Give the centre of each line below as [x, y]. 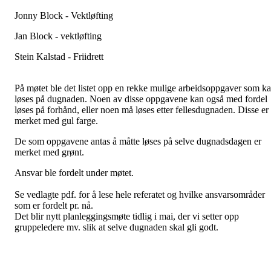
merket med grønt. [51, 152]
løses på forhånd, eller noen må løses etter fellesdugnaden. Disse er [142, 109]
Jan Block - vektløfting [58, 36]
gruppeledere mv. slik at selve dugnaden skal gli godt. [118, 227]
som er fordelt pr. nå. [54, 205]
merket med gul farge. [59, 120]
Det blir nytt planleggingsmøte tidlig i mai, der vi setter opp [127, 216]
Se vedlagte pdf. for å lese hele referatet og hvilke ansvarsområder [140, 194]
